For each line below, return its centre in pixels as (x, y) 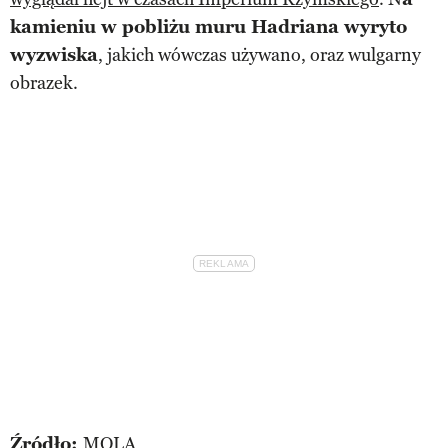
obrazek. (44, 82)
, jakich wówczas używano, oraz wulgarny (259, 54)
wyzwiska (54, 54)
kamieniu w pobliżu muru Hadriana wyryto (208, 26)
